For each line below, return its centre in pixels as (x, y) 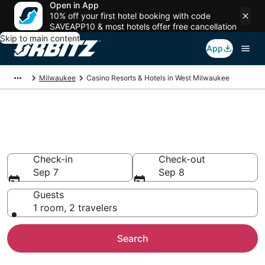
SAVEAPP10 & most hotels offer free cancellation (143, 26)
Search (132, 238)
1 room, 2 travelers (75, 208)
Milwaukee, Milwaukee (96, 144)
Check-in (53, 159)
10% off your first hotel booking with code (130, 16)
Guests (49, 195)
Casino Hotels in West (93, 125)
